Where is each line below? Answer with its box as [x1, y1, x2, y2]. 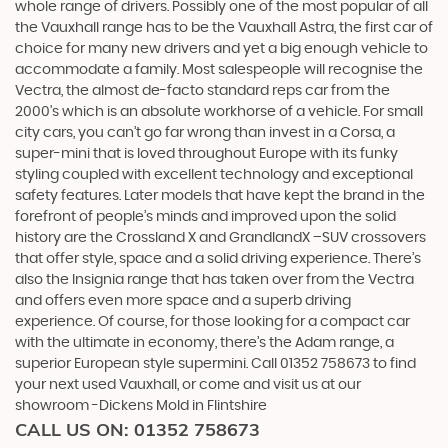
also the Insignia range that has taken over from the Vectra [15, 273, 414, 288]
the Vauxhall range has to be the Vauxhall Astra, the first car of [15, 21, 433, 36]
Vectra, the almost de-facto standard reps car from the [15, 84, 390, 99]
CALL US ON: [15, 418, 134, 442]
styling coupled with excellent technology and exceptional [15, 168, 413, 183]
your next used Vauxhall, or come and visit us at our [15, 378, 361, 393]
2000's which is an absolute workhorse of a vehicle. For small [15, 105, 423, 120]
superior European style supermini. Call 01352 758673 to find [15, 357, 416, 372]
